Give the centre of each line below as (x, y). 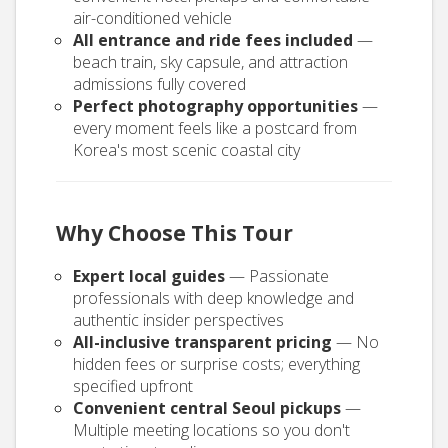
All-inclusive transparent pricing (202, 342)
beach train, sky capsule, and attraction (210, 62)
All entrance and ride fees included (213, 40)
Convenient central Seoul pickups (207, 408)
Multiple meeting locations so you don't (211, 430)
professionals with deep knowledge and (213, 298)
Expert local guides (149, 276)
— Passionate (277, 276)
